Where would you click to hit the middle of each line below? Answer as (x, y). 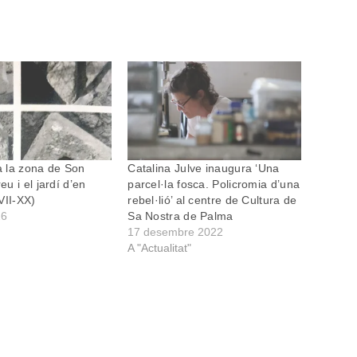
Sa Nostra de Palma (180, 216)
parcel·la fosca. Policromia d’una (214, 184)
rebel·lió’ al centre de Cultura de (212, 200)
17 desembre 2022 (176, 232)
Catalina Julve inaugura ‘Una (204, 169)
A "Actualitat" (160, 248)
